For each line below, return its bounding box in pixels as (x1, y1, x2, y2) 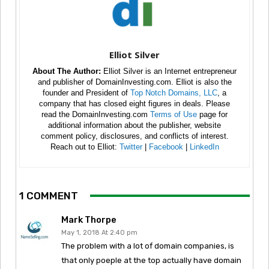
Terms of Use (150, 109, 197, 119)
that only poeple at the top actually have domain (61, 255, 241, 265)
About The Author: (32, 66, 101, 76)
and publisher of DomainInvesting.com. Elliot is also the (37, 77, 232, 86)
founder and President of (43, 88, 130, 97)
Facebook (148, 142, 183, 151)
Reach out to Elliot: (50, 142, 119, 151)
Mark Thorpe (61, 214, 116, 225)
